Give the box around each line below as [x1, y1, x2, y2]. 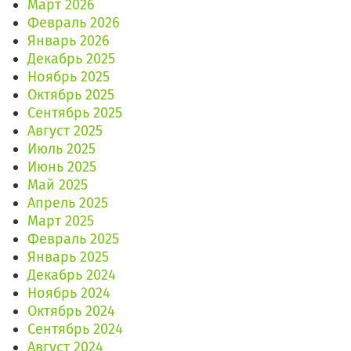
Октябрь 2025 [27, 86, 114, 104]
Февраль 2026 [27, 14, 120, 32]
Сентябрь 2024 [27, 320, 123, 338]
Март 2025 [27, 212, 94, 230]
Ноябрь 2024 [27, 284, 110, 302]
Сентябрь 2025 [27, 104, 122, 122]
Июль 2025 [27, 140, 96, 158]
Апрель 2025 [27, 194, 108, 212]
